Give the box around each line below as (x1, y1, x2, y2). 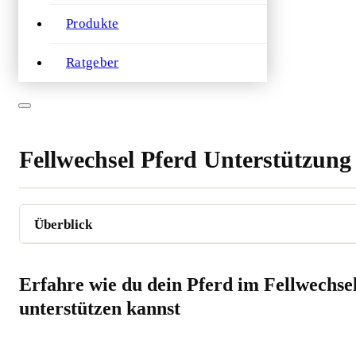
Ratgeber (66, 55, 119, 70)
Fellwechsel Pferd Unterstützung (19, 146, 351, 172)
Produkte (66, 16, 119, 31)
